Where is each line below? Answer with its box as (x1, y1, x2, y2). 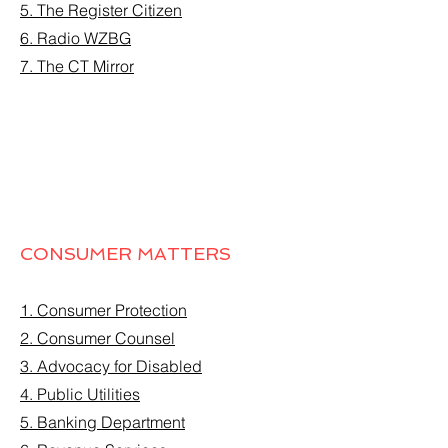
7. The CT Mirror (20, 56, 134, 76)
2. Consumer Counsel (20, 328, 175, 348)
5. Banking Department (20, 412, 185, 432)
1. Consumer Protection (20, 300, 187, 320)
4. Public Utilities (20, 384, 140, 404)
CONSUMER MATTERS (20, 243, 231, 264)
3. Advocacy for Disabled (20, 356, 202, 376)
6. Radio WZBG (20, 28, 131, 48)
